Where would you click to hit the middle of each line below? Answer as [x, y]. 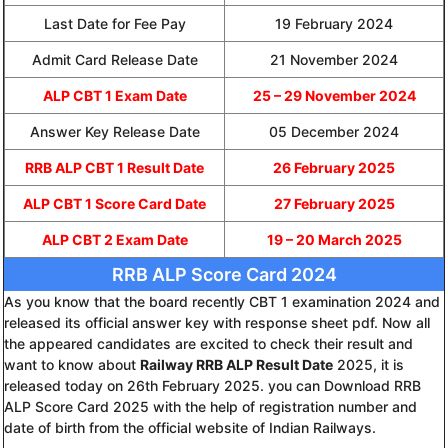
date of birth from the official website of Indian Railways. [190, 427]
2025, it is [368, 364]
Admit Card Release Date [114, 59]
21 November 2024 [334, 59]
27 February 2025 [334, 203]
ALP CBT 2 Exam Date [114, 239]
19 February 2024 [334, 23]
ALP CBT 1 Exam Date [114, 95]
